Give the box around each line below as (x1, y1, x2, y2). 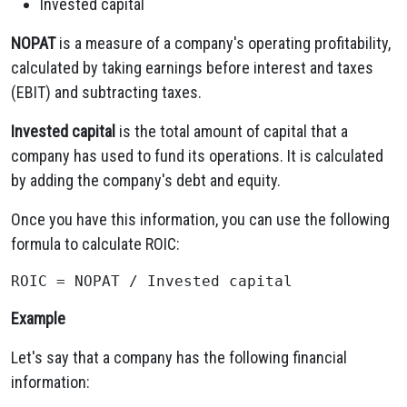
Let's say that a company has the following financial (11, 348, 347, 367)
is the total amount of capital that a (115, 122, 348, 141)
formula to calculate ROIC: (11, 234, 180, 253)
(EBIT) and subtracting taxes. (11, 83, 202, 102)
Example (11, 309, 65, 328)
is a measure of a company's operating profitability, (55, 34, 391, 53)
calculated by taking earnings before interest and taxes (11, 58, 373, 77)
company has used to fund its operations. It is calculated (11, 146, 383, 165)
